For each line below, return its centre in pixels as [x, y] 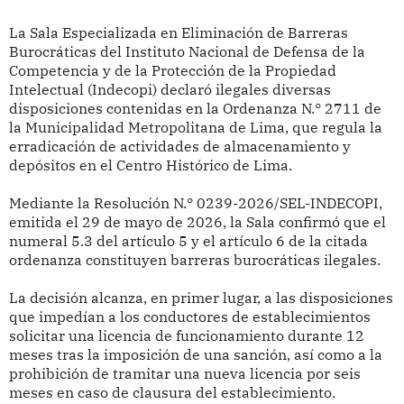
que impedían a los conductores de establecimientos [189, 317]
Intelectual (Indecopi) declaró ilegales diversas [170, 90]
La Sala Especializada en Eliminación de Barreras [178, 33]
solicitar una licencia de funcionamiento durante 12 [186, 336]
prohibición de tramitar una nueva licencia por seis [184, 374]
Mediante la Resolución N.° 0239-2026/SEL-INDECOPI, [195, 203]
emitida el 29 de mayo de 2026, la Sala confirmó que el [197, 222]
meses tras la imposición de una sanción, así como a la [195, 355]
